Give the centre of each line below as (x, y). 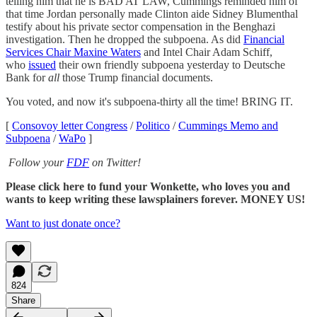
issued (42, 64)
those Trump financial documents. (136, 77)
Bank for (27, 77)
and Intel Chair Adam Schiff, (207, 52)
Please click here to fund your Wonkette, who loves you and (148, 186)
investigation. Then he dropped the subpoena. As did (125, 39)
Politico (153, 125)
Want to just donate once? (63, 223)
